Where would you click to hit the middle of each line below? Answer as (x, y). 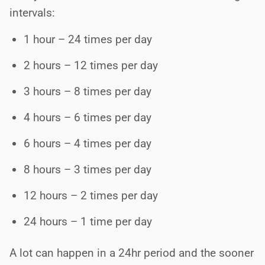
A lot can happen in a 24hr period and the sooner (132, 253)
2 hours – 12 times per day (91, 65)
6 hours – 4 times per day (88, 143)
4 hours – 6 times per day (88, 117)
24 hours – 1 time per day (88, 222)
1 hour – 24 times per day (88, 39)
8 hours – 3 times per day (88, 169)
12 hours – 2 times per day (91, 195)
